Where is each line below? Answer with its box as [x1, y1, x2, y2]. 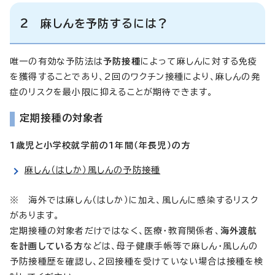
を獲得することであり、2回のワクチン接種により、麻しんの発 [10, 72, 260, 82]
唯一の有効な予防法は [10, 57, 103, 66]
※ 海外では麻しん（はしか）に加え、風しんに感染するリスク [10, 196, 258, 205]
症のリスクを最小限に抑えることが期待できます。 [10, 88, 214, 97]
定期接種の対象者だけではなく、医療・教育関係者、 [10, 227, 220, 236]
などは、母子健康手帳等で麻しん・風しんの [83, 242, 258, 251]
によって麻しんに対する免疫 [140, 57, 258, 66]
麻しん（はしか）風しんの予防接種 [25, 166, 161, 175]
